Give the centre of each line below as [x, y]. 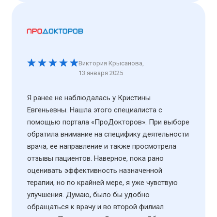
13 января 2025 [101, 73]
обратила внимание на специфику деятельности [108, 134]
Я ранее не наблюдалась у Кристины [89, 98]
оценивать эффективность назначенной [95, 170]
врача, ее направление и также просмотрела [102, 146]
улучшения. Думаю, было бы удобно [88, 194]
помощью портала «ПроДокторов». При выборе [108, 122]
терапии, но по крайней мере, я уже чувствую [102, 182]
